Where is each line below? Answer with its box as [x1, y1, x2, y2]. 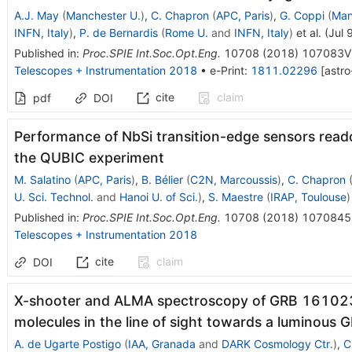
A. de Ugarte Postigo [13, 336, 121, 350]
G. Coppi [279, 8, 324, 22]
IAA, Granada [127, 336, 196, 350]
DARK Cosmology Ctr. [221, 336, 333, 350]
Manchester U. [65, 8, 141, 22]
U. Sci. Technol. [13, 189, 93, 203]
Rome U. [164, 25, 208, 39]
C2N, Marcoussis [189, 172, 277, 186]
